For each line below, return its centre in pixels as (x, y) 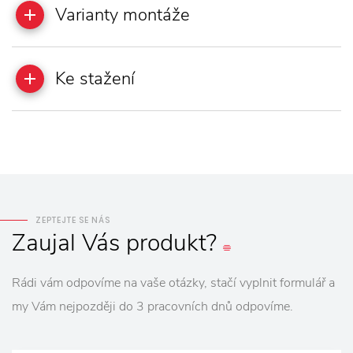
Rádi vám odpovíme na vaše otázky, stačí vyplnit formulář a (173, 282)
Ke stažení (95, 78)
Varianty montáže (123, 15)
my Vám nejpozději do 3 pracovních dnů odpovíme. (152, 306)
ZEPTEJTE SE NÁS (73, 220)
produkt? (171, 243)
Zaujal (44, 243)
